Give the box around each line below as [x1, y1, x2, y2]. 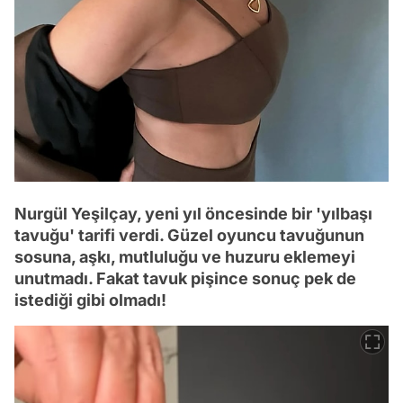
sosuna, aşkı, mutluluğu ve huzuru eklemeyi [14, 246, 355, 266]
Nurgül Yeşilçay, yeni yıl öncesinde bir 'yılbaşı [14, 203, 372, 223]
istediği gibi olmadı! [14, 290, 166, 309]
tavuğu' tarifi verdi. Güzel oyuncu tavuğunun [14, 225, 364, 245]
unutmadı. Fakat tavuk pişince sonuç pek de [14, 268, 356, 288]
